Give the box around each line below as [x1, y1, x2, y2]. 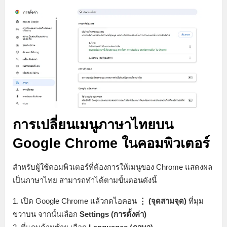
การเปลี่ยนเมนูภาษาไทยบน [13, 117, 173, 133]
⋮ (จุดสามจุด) [139, 197, 186, 206]
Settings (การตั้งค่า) [80, 210, 146, 219]
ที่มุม [186, 197, 204, 206]
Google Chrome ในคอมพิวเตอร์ [13, 136, 210, 152]
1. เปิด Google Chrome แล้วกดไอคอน [13, 197, 139, 206]
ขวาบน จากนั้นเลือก [13, 210, 80, 219]
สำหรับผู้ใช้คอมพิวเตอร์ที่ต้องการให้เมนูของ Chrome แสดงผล [13, 163, 212, 172]
